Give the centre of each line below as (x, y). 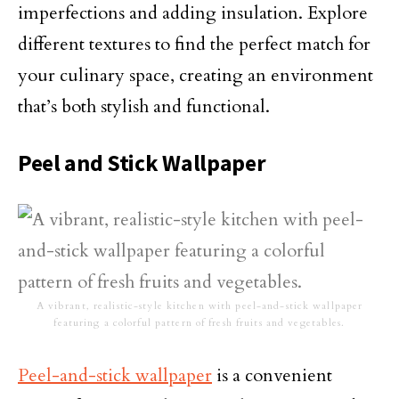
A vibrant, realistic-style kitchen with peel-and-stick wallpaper (199, 306)
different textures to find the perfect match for (194, 44)
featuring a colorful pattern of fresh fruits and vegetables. (199, 323)
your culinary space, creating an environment (195, 75)
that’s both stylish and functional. (144, 106)
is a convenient (272, 375)
